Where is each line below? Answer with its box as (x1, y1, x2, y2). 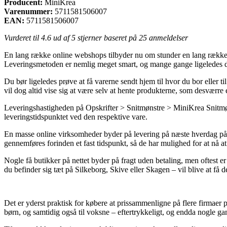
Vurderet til (4, 33, 41, 42)
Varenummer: (4, 7, 53, 16)
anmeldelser (147, 33, 188, 42)
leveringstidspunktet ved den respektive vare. (4, 112, 147, 121)
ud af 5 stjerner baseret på (51, 33, 139, 42)
